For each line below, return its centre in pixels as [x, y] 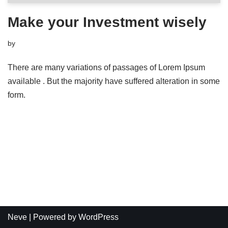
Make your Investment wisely [107, 22]
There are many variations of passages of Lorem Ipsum [106, 67]
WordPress [98, 217]
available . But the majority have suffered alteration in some [114, 81]
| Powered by [53, 217]
